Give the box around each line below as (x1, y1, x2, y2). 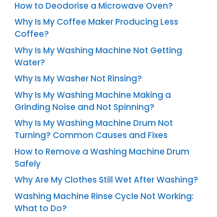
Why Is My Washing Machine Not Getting (15, 44, 182, 56)
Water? (15, 56, 45, 68)
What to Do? (15, 202, 67, 214)
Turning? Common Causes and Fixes (15, 129, 168, 141)
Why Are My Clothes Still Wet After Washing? (15, 174, 198, 186)
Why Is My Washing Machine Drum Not (15, 117, 173, 129)
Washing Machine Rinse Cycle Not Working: (15, 190, 194, 202)
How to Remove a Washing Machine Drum (15, 145, 189, 157)
